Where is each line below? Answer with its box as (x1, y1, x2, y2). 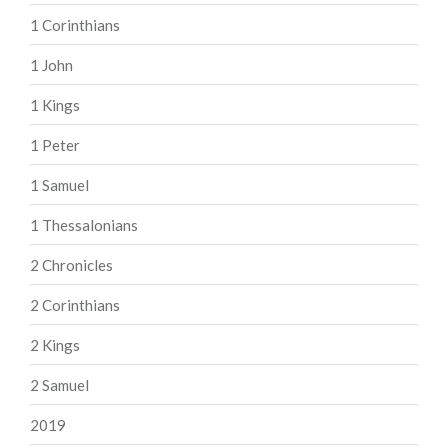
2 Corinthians (30, 295, 120, 314)
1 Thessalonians (30, 215, 138, 234)
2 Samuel (30, 375, 89, 394)
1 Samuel (30, 175, 89, 194)
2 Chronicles (30, 255, 113, 274)
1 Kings (30, 95, 80, 114)
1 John (30, 55, 73, 74)
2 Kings (30, 335, 80, 354)
